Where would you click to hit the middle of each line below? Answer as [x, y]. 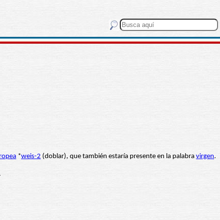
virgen [205, 157]
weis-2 [31, 157]
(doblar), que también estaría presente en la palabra [118, 157]
